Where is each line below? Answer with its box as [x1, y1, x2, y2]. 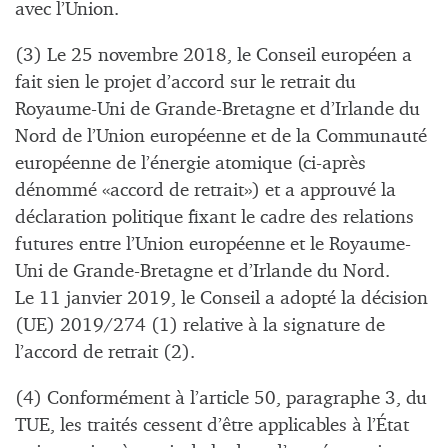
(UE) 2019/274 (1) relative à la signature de [15, 315, 385, 335]
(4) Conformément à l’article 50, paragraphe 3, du [15, 389, 427, 409]
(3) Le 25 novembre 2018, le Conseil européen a [15, 45, 412, 65]
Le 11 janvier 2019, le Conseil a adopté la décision [15, 288, 428, 308]
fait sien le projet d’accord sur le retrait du [15, 72, 356, 92]
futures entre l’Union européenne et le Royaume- [15, 234, 411, 254]
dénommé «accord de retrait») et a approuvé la [15, 180, 396, 200]
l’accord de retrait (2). [15, 342, 195, 362]
